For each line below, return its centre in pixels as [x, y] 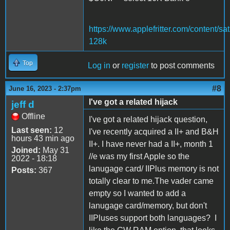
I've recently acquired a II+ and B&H [154, 131]
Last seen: [32, 130]
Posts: [24, 170]
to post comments [182, 65]
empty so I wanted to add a [137, 193]
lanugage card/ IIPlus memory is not [154, 168]
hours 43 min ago [43, 138]
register [135, 65]
